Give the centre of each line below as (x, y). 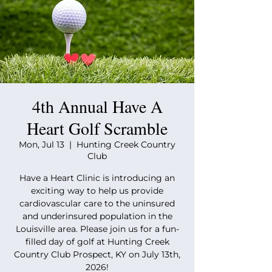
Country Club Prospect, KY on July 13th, (97, 254)
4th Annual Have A (97, 106)
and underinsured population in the (97, 216)
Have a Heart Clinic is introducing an (97, 178)
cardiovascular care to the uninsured (97, 203)
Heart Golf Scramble (97, 128)
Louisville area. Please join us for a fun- (97, 229)
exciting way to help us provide (97, 191)
